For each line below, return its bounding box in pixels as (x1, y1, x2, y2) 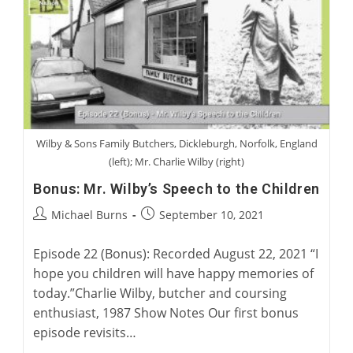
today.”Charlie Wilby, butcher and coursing (33, 284, 288, 302)
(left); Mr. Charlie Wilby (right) (109, 154, 244, 169)
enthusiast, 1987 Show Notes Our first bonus (33, 303, 299, 321)
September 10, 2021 (159, 206, 265, 222)
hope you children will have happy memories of (33, 264, 314, 282)
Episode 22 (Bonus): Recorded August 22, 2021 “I (33, 244, 319, 262)
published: (140, 222, 198, 238)
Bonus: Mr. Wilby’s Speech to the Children (33, 180, 320, 197)
